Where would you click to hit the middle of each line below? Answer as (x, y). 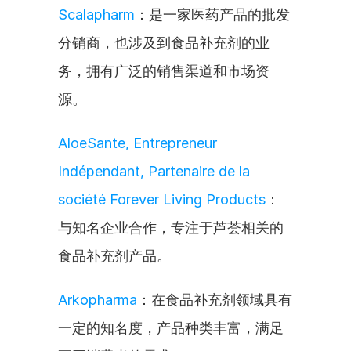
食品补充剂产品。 (114, 256)
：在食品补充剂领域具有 (215, 300)
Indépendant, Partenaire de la (154, 171)
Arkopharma (98, 300)
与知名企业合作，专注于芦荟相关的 (171, 228)
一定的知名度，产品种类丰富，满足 (171, 328)
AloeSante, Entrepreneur (138, 143)
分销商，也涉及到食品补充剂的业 (164, 43)
